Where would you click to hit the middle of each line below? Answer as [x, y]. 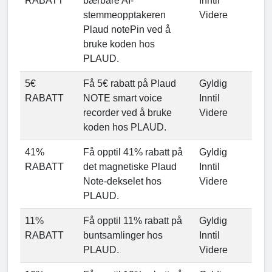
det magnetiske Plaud [130, 167]
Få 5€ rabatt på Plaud [130, 84]
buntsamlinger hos [123, 236]
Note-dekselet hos [122, 182]
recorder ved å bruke [127, 113]
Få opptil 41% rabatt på [133, 152]
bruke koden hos [119, 44]
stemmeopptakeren [124, 15]
